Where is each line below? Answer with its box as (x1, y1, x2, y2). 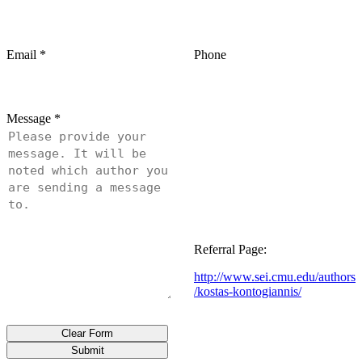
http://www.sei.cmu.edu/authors (194, 270, 356, 284)
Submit (70, 344, 104, 357)
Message (6, 112, 51, 126)
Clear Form (61, 327, 113, 340)
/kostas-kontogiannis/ (194, 284, 301, 299)
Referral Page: (194, 242, 267, 257)
